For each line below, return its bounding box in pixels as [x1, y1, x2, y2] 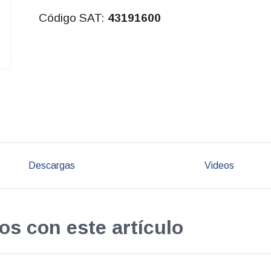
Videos [204, 160, 235, 171]
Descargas [28, 160, 75, 171]
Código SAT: [38, 11, 108, 25]
